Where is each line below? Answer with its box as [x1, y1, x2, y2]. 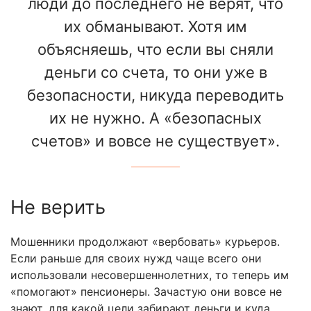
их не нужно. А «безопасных [49, 108, 262, 127]
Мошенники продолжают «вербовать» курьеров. [10, 234, 280, 249]
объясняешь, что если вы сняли [37, 40, 274, 58]
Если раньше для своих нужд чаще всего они [10, 251, 262, 265]
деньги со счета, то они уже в [44, 62, 267, 81]
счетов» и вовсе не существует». [31, 131, 280, 150]
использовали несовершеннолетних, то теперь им [10, 267, 289, 282]
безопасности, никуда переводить [27, 85, 284, 104]
